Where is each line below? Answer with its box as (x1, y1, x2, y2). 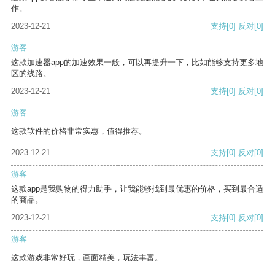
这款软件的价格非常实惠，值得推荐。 (11, 126, 147, 136)
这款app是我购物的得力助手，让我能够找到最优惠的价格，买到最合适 (11, 184, 263, 194)
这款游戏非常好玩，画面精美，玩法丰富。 (11, 253, 163, 263)
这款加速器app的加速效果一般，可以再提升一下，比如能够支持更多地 (11, 58, 263, 68)
